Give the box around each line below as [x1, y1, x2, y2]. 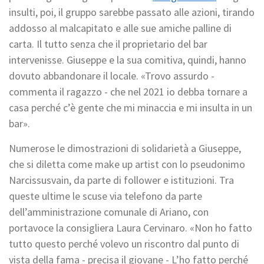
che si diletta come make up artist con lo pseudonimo [9, 157, 245, 171]
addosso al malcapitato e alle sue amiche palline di [9, 21, 232, 35]
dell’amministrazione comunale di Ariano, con [9, 205, 209, 219]
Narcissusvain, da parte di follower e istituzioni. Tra [9, 173, 234, 187]
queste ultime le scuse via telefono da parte [9, 189, 202, 203]
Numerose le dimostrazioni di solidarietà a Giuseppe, [9, 141, 241, 156]
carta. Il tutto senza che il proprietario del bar [9, 37, 207, 51]
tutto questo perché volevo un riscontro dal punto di [9, 237, 239, 251]
